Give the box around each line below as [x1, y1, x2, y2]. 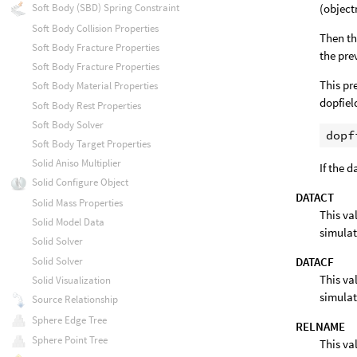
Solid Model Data [31, 215, 104, 229]
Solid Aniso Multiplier [31, 156, 121, 171]
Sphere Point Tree [31, 333, 108, 347]
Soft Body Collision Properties [31, 21, 159, 35]
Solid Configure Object [31, 175, 128, 190]
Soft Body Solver [31, 117, 104, 131]
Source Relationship [31, 292, 118, 307]
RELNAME [296, 318, 346, 334]
